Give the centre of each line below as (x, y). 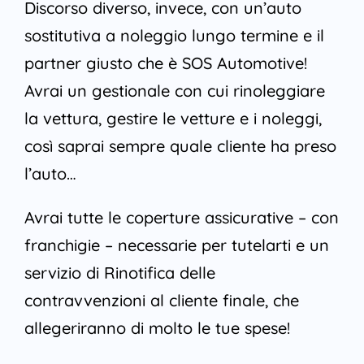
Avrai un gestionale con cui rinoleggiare (174, 91)
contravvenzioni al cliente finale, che (161, 301)
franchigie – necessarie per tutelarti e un (176, 245)
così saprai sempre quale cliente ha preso (180, 146)
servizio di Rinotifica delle (119, 273)
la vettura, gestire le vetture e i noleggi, (173, 119)
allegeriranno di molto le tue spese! (157, 328)
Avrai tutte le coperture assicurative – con (181, 218)
